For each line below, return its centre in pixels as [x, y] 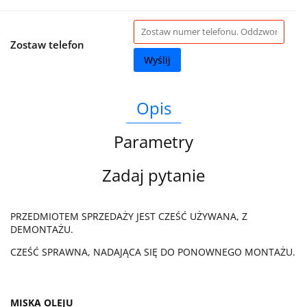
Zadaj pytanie [153, 175]
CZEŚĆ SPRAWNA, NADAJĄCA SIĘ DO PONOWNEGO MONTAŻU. [153, 251]
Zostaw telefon [47, 44]
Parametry [153, 141]
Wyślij [157, 60]
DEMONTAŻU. [42, 229]
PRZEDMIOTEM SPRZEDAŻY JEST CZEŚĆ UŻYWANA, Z [129, 216]
